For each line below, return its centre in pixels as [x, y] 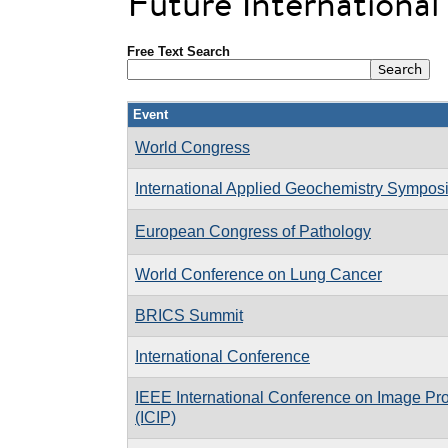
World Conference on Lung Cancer [258, 274]
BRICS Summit [189, 315]
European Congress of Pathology [253, 231]
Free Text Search [178, 51]
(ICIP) [155, 417]
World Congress [192, 147]
